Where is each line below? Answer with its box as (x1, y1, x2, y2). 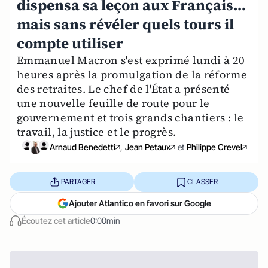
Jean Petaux (125, 142, 170, 153)
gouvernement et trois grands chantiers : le (17, 109, 244, 125)
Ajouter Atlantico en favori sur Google (69, 197, 211, 208)
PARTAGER (60, 177, 95, 187)
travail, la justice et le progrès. (17, 124, 176, 139)
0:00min (90, 215, 120, 226)
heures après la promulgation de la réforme (17, 66, 248, 82)
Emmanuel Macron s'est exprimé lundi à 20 (17, 52, 245, 68)
